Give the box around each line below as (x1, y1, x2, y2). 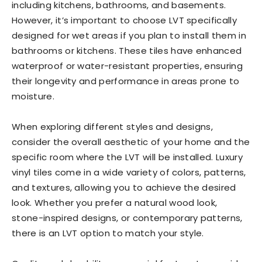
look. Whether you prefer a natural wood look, (12, 196, 218, 209)
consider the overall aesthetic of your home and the (12, 136, 250, 148)
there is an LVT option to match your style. (12, 227, 204, 239)
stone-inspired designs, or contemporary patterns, (12, 212, 243, 224)
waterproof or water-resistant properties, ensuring (12, 60, 243, 72)
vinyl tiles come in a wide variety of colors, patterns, (12, 166, 246, 178)
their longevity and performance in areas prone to (12, 75, 240, 87)
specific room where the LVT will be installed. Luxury (12, 151, 243, 163)
